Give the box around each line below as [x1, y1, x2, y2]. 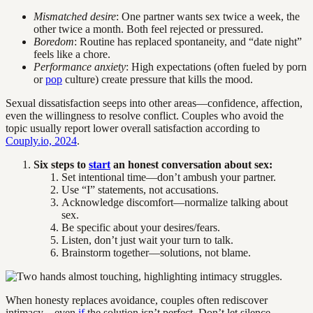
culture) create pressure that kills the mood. [62, 73, 253, 86]
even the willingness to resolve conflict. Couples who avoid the [6, 110, 284, 122]
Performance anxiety [34, 61, 126, 73]
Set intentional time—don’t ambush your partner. [61, 171, 276, 184]
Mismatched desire [34, 10, 116, 23]
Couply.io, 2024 [6, 135, 77, 147]
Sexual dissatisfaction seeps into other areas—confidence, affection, [6, 97, 303, 110]
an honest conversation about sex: [110, 159, 272, 171]
